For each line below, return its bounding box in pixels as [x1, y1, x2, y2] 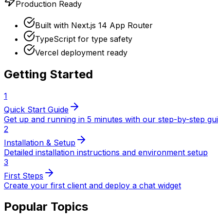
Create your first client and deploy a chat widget [4, 180, 181, 190]
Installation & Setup [4, 137, 75, 147]
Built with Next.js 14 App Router [35, 20, 153, 30]
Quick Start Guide [4, 104, 69, 114]
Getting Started [4, 67, 93, 81]
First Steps [4, 170, 43, 181]
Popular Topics [4, 200, 88, 214]
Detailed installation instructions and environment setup [4, 147, 208, 157]
